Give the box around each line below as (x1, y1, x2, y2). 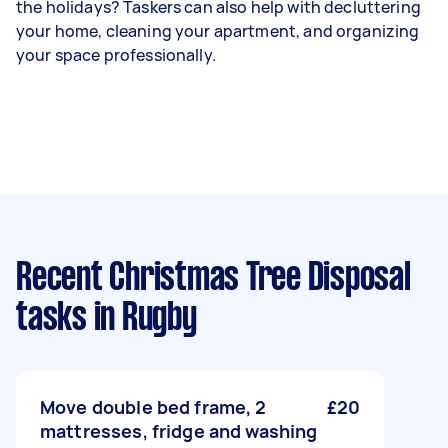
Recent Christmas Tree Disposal (16, 261, 411, 297)
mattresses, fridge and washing (40, 419, 318, 443)
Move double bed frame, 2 (40, 395, 267, 419)
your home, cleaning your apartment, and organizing (16, 20, 420, 42)
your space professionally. (16, 44, 220, 66)
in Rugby (86, 301, 197, 337)
